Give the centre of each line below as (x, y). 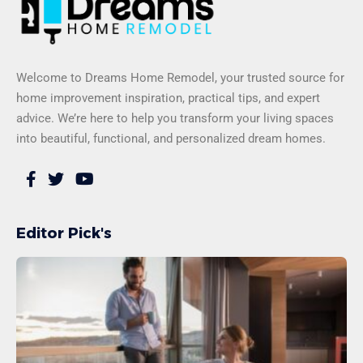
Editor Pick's (64, 233)
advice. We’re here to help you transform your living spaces (175, 118)
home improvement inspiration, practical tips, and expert (168, 98)
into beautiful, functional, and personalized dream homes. (171, 138)
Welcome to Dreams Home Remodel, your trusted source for (180, 77)
